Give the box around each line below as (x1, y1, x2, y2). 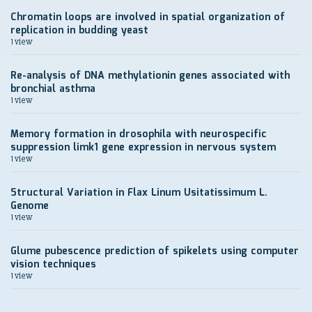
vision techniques (10, 257, 96, 273)
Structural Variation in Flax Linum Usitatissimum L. (10, 185, 267, 201)
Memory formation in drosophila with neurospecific (10, 127, 267, 143)
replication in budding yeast (10, 23, 148, 39)
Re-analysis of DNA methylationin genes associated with (10, 68, 290, 84)
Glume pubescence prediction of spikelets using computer (10, 244, 299, 260)
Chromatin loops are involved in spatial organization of (10, 10, 285, 26)
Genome (10, 198, 49, 214)
